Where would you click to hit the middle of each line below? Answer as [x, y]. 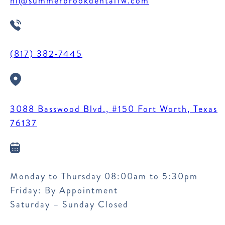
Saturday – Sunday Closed [69, 205]
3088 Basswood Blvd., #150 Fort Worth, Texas [114, 109]
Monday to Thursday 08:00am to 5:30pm [104, 177]
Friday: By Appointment [64, 191]
